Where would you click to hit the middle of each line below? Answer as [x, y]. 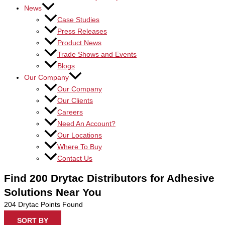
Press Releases [82, 31]
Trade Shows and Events [97, 54]
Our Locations [80, 136]
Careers [70, 113]
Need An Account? [86, 124]
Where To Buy [80, 147]
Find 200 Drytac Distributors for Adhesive [109, 178]
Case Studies [78, 20]
